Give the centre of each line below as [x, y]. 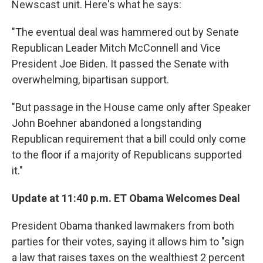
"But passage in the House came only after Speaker [131, 107]
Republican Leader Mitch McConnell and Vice [116, 48]
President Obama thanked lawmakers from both [123, 226]
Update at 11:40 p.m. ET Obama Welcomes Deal [126, 198]
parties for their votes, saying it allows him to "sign [128, 242]
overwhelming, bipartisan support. [90, 80]
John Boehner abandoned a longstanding [107, 123]
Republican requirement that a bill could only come [129, 139]
